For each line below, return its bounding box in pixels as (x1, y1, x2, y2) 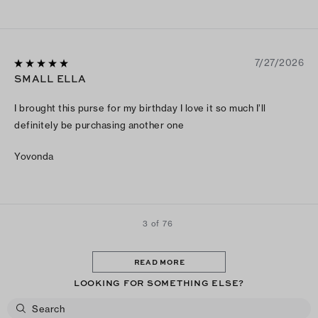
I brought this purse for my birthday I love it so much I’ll (14, 102, 266, 114)
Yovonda (14, 150, 54, 163)
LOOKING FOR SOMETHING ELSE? (73, 276, 245, 290)
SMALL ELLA (14, 71, 87, 86)
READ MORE (133, 256, 185, 267)
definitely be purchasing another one (14, 119, 184, 131)
